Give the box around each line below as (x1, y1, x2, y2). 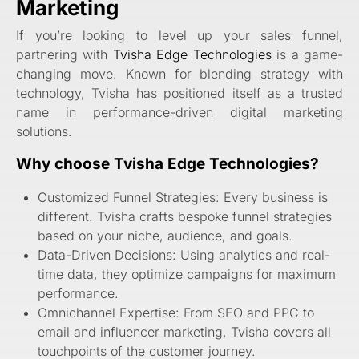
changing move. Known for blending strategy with (16, 66, 343, 83)
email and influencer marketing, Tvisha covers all (38, 324, 332, 341)
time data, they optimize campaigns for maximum (38, 266, 337, 283)
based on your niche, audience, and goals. (38, 228, 293, 244)
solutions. (16, 123, 72, 140)
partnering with (16, 46, 113, 63)
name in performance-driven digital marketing (16, 104, 343, 121)
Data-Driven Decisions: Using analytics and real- (38, 247, 331, 264)
